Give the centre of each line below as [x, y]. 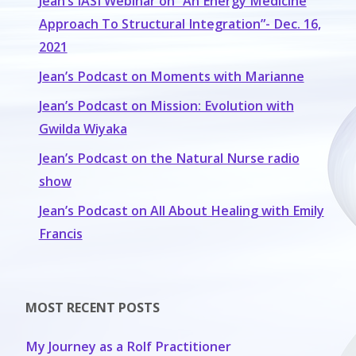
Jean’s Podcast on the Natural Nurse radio [169, 158]
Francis [60, 234]
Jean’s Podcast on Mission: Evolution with [166, 105]
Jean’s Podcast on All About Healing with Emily [181, 211]
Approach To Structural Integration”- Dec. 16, [180, 23]
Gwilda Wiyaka [83, 128]
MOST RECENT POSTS [93, 308]
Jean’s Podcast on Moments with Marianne [171, 76]
